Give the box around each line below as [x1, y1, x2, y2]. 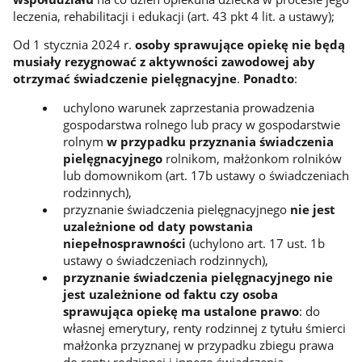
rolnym [62, 133, 107, 149]
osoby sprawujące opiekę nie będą [134, 36, 345, 53]
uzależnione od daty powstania [62, 217, 253, 234]
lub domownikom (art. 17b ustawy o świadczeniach [62, 166, 349, 183]
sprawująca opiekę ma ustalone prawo [62, 302, 299, 319]
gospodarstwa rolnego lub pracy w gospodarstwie [62, 116, 340, 133]
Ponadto [242, 70, 294, 87]
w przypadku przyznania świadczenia [106, 133, 334, 149]
